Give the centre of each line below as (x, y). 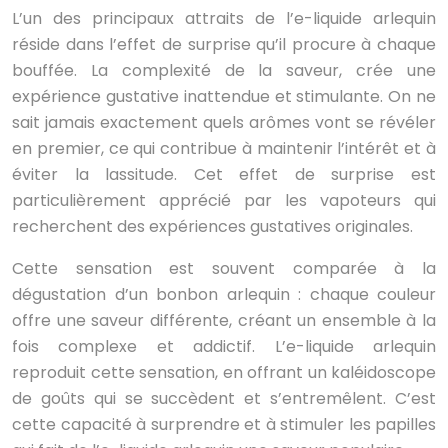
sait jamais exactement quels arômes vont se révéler (224, 123)
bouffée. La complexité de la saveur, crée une (224, 71)
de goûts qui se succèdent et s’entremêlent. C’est (224, 399)
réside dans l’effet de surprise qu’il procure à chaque (224, 45)
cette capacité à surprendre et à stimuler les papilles (224, 425)
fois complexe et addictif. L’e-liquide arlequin (224, 347)
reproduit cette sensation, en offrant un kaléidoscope (224, 373)
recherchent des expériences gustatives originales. (212, 227)
